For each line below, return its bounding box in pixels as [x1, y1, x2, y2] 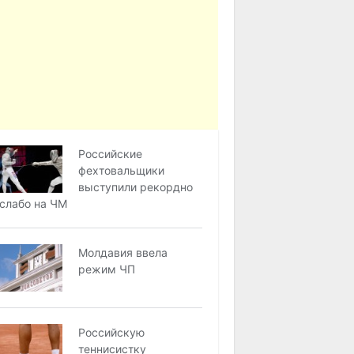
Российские [78, 147, 143, 160]
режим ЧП [78, 262, 136, 276]
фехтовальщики [78, 164, 165, 177]
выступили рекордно [78, 180, 194, 194]
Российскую [78, 326, 145, 339]
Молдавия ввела [78, 246, 168, 259]
